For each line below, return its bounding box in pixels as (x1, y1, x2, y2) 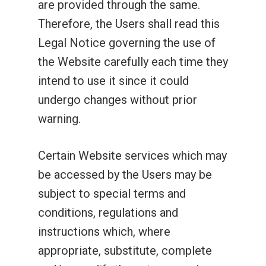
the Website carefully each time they (38, 55, 228, 69)
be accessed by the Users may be (38, 167, 212, 182)
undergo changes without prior (38, 93, 197, 107)
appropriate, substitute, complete (38, 243, 212, 258)
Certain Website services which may (38, 148, 227, 163)
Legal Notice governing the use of (38, 36, 216, 50)
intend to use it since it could (38, 74, 189, 88)
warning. (38, 112, 81, 126)
